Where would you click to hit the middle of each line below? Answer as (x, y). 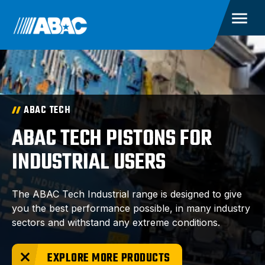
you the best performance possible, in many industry (131, 208)
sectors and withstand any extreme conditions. (117, 222)
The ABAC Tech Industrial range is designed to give (127, 194)
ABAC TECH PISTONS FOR (112, 139)
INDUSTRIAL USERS (89, 163)
